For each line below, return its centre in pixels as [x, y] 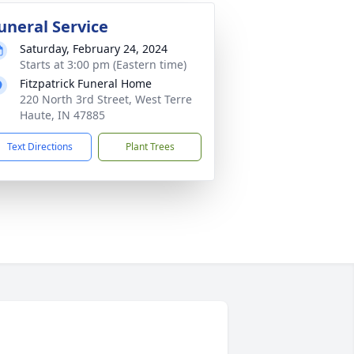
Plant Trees [150, 147]
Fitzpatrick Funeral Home [86, 84]
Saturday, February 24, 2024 [94, 49]
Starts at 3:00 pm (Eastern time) [103, 65]
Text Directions [40, 147]
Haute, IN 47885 [62, 115]
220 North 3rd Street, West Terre [106, 100]
